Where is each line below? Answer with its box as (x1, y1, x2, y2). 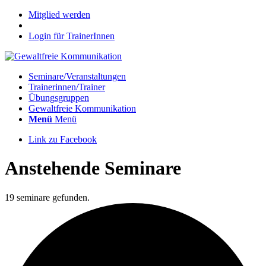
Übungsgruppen (28, 93, 89, 103)
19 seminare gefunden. (5, 192, 90, 202)
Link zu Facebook (28, 134, 97, 144)
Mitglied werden (28, 9, 90, 20)
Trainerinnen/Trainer (28, 82, 105, 92)
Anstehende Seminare (5, 157, 181, 179)
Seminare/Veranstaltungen (28, 71, 126, 81)
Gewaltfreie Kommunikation (28, 103, 136, 113)
